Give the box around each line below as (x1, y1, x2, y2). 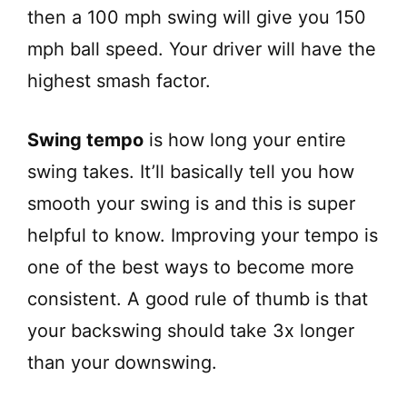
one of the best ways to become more (27, 255, 354, 278)
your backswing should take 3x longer (27, 319, 354, 342)
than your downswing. (27, 351, 217, 373)
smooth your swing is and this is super (27, 192, 355, 214)
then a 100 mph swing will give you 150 (27, 5, 366, 28)
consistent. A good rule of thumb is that (27, 287, 368, 310)
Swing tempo (27, 128, 144, 151)
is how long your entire (144, 128, 346, 151)
